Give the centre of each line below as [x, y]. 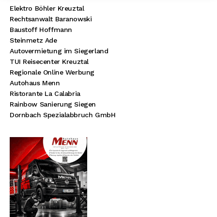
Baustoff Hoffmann [41, 30]
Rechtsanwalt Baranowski [51, 19]
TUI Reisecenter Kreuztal [49, 62]
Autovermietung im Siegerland [59, 51]
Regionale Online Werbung [52, 72]
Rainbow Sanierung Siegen [53, 104]
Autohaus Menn [35, 83]
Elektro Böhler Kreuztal [47, 8]
